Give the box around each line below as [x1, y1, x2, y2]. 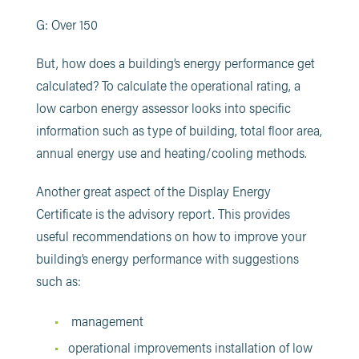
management [67, 311, 143, 330]
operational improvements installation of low [67, 337, 313, 357]
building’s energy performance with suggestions [35, 248, 299, 268]
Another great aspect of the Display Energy [35, 181, 271, 200]
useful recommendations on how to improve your [35, 226, 306, 245]
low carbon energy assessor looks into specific [35, 98, 291, 117]
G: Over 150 [35, 14, 98, 34]
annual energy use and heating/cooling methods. [35, 143, 307, 162]
